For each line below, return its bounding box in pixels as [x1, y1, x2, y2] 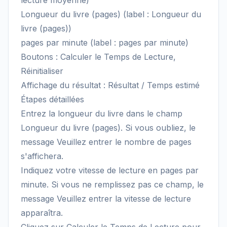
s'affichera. [21, 151, 63, 161]
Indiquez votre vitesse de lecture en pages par [21, 165, 199, 175]
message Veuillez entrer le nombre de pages [21, 137, 192, 147]
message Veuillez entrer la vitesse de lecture [21, 194, 191, 204]
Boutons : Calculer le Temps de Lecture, [21, 52, 176, 62]
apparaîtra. [21, 208, 63, 218]
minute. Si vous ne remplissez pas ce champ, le [21, 179, 204, 190]
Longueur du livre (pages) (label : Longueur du [21, 9, 201, 19]
